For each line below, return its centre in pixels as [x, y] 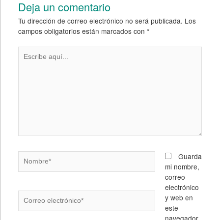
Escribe [29, 51]
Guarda [190, 156]
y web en [179, 197]
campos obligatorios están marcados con [82, 31]
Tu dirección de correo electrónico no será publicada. [100, 21]
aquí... [27, 61]
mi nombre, [182, 166]
